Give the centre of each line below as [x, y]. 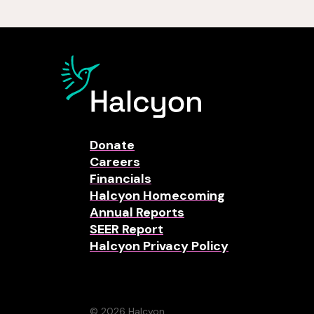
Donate [112, 145]
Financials [121, 179]
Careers [115, 162]
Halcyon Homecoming [157, 196]
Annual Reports [137, 212]
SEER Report [127, 229]
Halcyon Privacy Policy [159, 246]
